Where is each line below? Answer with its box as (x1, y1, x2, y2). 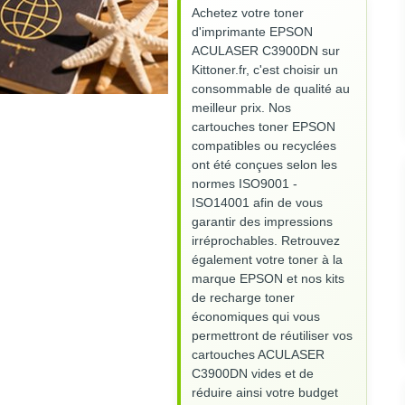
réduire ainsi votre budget (192, 385, 338, 400)
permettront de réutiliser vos (192, 328, 353, 344)
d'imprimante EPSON (192, 24, 313, 40)
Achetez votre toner (192, 5, 304, 21)
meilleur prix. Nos (192, 100, 291, 116)
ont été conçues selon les (192, 157, 337, 173)
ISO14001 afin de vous (192, 195, 323, 211)
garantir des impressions (192, 214, 333, 230)
